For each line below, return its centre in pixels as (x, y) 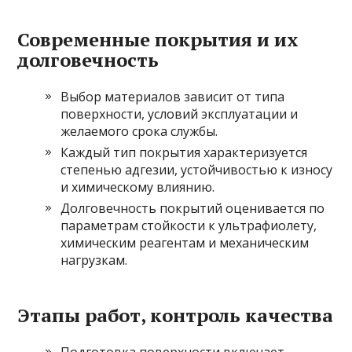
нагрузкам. (94, 260)
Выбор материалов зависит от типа (173, 97)
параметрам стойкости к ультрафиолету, (189, 226)
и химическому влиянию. (138, 187)
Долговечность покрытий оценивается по (193, 209)
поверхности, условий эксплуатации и (180, 114)
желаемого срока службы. (139, 132)
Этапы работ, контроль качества (176, 315)
